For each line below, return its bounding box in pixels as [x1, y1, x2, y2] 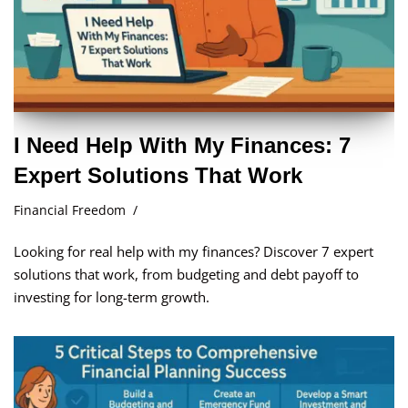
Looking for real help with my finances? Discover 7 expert [14, 242, 373, 261]
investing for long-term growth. [14, 288, 209, 307]
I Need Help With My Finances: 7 [14, 133, 351, 158]
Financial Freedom [14, 202, 126, 219]
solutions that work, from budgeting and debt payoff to [14, 265, 359, 284]
